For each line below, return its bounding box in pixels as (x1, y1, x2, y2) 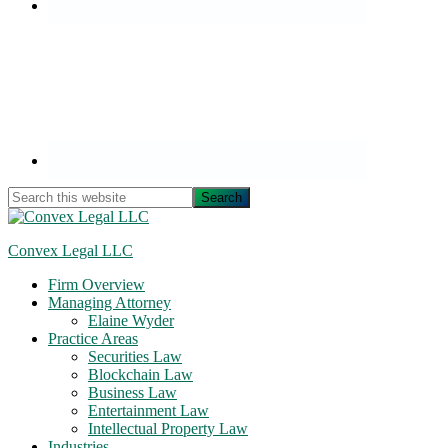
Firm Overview (48, 276, 145, 293)
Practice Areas (48, 330, 138, 347)
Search (7, 186, 50, 203)
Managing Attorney (48, 294, 171, 311)
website (7, 222, 55, 239)
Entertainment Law (88, 402, 209, 419)
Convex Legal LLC (8, 242, 133, 259)
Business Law (88, 384, 177, 401)
